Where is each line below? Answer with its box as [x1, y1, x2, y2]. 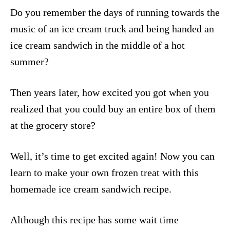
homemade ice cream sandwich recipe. [10, 183, 171, 195]
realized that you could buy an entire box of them [10, 103, 216, 114]
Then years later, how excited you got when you [10, 87, 209, 98]
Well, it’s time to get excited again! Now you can [10, 150, 215, 162]
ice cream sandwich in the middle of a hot [10, 40, 185, 51]
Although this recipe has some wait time [10, 214, 179, 225]
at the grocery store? [10, 120, 95, 131]
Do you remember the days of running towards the [10, 7, 220, 18]
